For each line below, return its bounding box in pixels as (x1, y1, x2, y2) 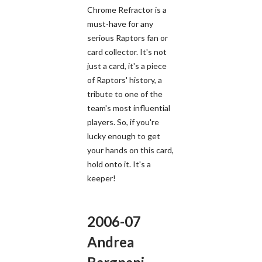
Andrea (87, 233, 134, 250)
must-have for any (87, 18, 153, 29)
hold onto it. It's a (87, 158, 151, 169)
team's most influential (87, 102, 170, 113)
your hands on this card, (87, 144, 174, 155)
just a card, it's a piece (87, 60, 167, 71)
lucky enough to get (87, 130, 160, 141)
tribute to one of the (87, 88, 163, 99)
